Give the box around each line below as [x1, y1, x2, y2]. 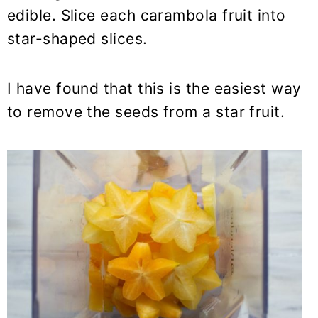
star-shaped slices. [7, 30, 148, 48]
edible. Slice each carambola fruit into [7, 6, 286, 25]
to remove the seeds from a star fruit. [7, 103, 285, 121]
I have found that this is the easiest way [7, 79, 302, 98]
